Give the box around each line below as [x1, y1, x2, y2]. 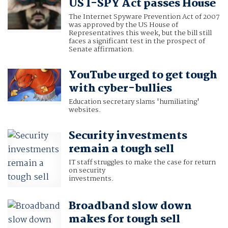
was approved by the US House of [68, 19, 178, 31]
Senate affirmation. [68, 44, 134, 55]
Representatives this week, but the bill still [68, 27, 212, 39]
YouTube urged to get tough [68, 67, 217, 84]
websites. [68, 104, 101, 116]
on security [68, 165, 105, 177]
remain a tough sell [68, 140, 174, 158]
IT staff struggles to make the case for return [68, 157, 216, 168]
